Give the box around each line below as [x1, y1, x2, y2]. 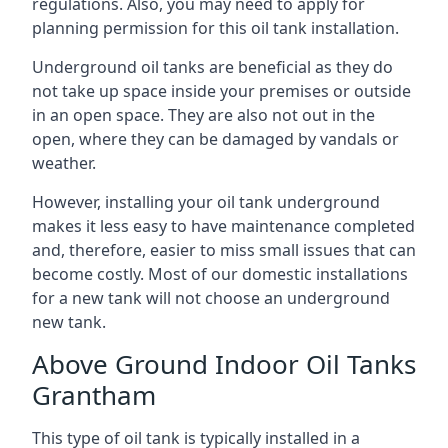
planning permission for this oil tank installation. [32, 16, 399, 39]
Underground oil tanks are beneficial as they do [32, 55, 393, 78]
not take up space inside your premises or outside [32, 79, 411, 102]
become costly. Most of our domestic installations [32, 262, 408, 285]
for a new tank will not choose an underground [32, 286, 390, 309]
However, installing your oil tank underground [32, 190, 380, 213]
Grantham [32, 376, 156, 413]
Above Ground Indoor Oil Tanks [32, 345, 416, 382]
